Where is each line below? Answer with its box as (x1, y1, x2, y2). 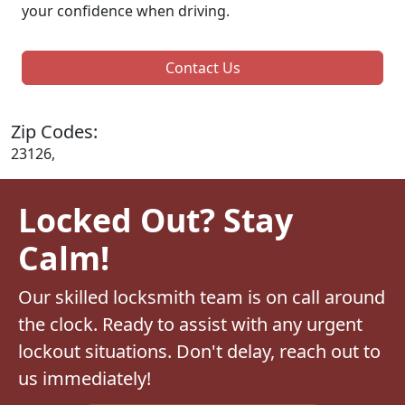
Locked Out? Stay (18, 197, 293, 241)
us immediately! (18, 365, 151, 391)
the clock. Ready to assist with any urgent (18, 311, 363, 336)
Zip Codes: (11, 118, 98, 144)
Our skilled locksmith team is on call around (18, 284, 385, 309)
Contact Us (165, 57, 240, 78)
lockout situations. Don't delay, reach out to (18, 338, 381, 363)
